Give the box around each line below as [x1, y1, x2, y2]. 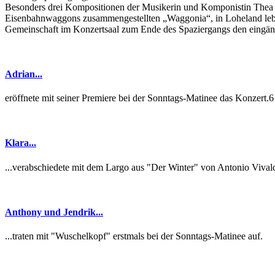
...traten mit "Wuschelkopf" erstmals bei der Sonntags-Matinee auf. [5, 231, 263, 242]
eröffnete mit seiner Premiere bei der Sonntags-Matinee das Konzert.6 [5, 93, 274, 104]
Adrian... [5, 68, 42, 79]
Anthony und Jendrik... [5, 206, 103, 217]
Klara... [5, 137, 36, 149]
